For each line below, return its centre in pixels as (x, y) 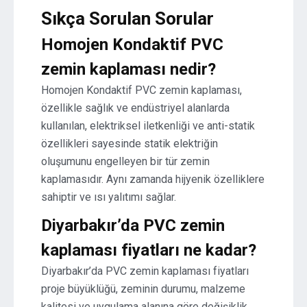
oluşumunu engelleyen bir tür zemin (125, 161)
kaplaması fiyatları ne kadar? (149, 250)
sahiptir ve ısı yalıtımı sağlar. (109, 197)
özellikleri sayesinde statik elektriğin (130, 144)
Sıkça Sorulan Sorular (127, 19)
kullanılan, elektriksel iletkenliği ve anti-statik (148, 126)
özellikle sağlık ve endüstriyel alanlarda (135, 108)
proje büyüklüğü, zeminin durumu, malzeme (143, 289)
